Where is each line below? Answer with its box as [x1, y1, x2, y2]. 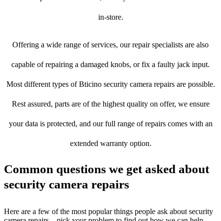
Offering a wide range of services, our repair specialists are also [12, 40, 209, 49]
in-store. [98, 13, 123, 22]
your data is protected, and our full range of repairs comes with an [8, 119, 213, 128]
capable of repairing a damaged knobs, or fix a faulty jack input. [11, 60, 210, 69]
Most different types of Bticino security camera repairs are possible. [6, 80, 215, 89]
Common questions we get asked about [4, 162, 209, 176]
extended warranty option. [70, 139, 151, 148]
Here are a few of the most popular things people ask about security [4, 207, 213, 216]
